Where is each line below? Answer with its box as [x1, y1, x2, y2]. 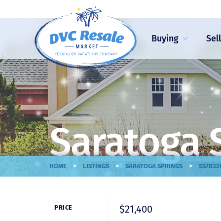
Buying [151, 33, 179, 44]
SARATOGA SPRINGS [125, 162, 183, 170]
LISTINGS [83, 162, 109, 170]
